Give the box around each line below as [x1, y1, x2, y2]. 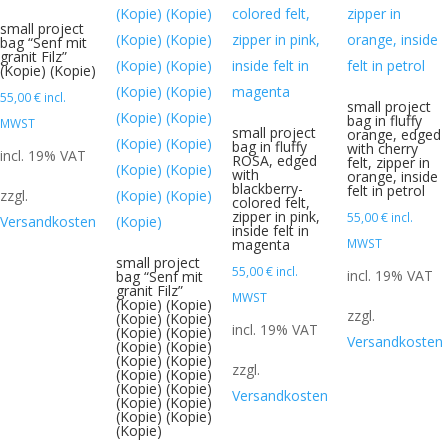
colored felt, [231, 193, 310, 213]
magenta [231, 235, 290, 255]
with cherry [347, 139, 419, 159]
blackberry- [231, 179, 303, 199]
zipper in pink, [231, 207, 320, 227]
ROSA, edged [231, 151, 317, 171]
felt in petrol [347, 181, 426, 201]
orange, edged [347, 125, 442, 145]
